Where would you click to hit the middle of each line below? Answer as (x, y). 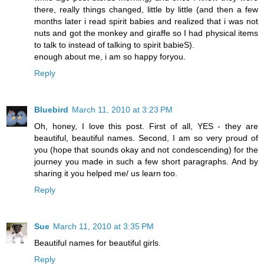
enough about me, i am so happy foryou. (110, 57)
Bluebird (51, 110)
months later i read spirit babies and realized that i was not (146, 22)
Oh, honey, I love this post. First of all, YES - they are (146, 126)
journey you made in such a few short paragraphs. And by (146, 162)
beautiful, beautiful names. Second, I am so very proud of (146, 138)
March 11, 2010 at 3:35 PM (103, 227)
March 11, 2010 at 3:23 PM (122, 110)
